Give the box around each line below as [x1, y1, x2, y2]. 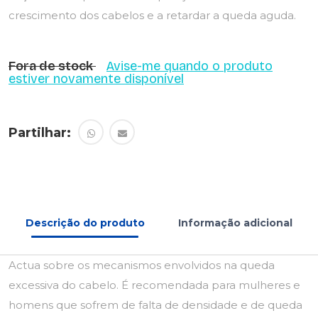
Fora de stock [9, 58, 96, 74]
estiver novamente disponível [9, 71, 184, 87]
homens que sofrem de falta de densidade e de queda [9, 298, 302, 312]
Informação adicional [178, 216, 293, 229]
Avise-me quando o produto [106, 58, 273, 74]
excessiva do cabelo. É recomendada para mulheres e [9, 278, 300, 292]
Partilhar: [9, 125, 71, 141]
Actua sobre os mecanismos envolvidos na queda [9, 258, 275, 272]
